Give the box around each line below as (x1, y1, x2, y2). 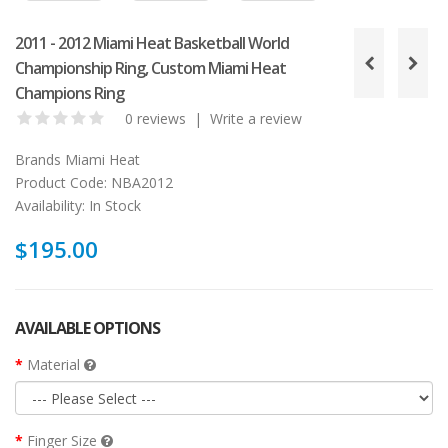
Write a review (210, 109, 302, 129)
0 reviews (125, 109, 186, 129)
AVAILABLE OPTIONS (15, 317, 160, 340)
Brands (15, 150, 61, 170)
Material (27, 355, 84, 375)
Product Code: (15, 173, 107, 193)
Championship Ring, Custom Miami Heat (15, 57, 286, 80)
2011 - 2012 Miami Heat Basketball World (15, 32, 289, 55)
